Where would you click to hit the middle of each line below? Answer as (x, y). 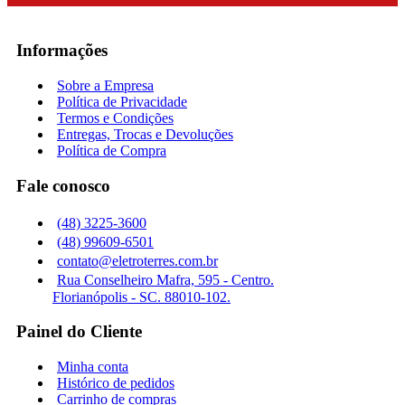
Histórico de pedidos (116, 383)
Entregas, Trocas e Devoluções (145, 135)
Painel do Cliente (79, 332)
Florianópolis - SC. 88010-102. (141, 297)
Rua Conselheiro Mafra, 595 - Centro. (165, 279)
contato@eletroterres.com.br (137, 260)
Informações (62, 51)
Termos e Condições (115, 118)
